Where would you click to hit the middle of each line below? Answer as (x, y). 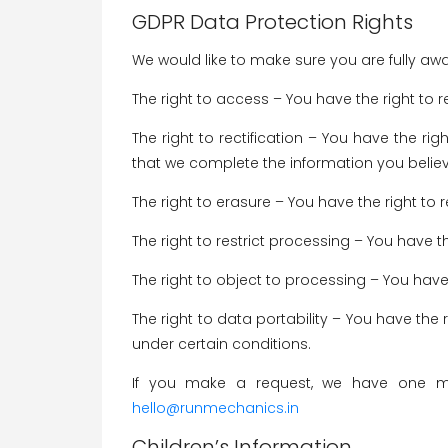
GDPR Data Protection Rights (272, 22)
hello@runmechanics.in (215, 408)
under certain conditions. (221, 344)
